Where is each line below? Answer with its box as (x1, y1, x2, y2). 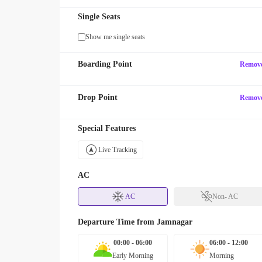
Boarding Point (78, 60, 132, 68)
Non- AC (212, 192, 238, 201)
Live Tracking (98, 146, 137, 154)
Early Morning (112, 251, 153, 260)
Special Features (78, 124, 136, 133)
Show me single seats (85, 33, 145, 41)
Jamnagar (157, 218, 192, 226)
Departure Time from (78, 218, 157, 226)
